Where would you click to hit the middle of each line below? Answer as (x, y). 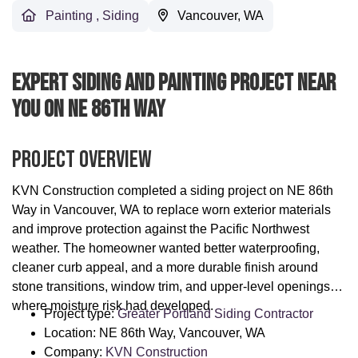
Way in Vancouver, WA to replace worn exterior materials (171, 210)
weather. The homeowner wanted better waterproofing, (166, 249)
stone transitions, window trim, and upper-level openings (171, 287)
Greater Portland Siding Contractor (215, 314)
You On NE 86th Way (89, 110)
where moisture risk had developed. (113, 306)
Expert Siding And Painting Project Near (174, 84)
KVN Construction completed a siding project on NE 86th (173, 191)
